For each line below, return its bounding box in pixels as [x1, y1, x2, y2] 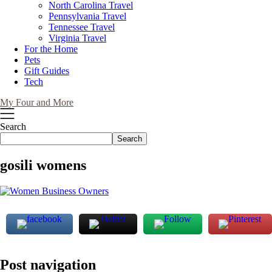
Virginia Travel [49, 33, 106, 43]
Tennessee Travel [49, 22, 115, 32]
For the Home [24, 44, 78, 54]
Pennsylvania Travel [49, 11, 126, 21]
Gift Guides [24, 66, 69, 76]
